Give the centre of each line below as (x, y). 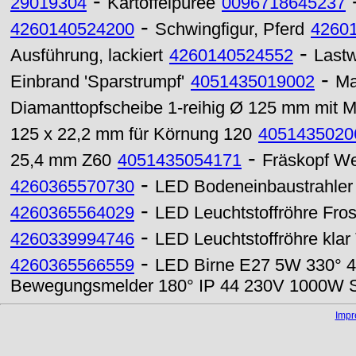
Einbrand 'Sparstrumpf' (97, 82)
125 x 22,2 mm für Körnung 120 (131, 134)
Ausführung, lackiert (87, 56)
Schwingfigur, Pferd (230, 29)
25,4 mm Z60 (61, 161)
